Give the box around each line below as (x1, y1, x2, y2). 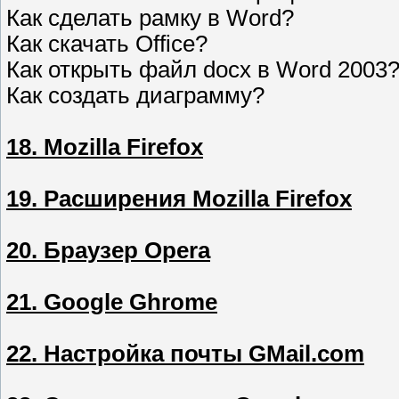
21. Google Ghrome (6, 289, 217, 315)
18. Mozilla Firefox (6, 134, 203, 160)
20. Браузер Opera (6, 238, 210, 264)
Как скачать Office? (6, 31, 208, 57)
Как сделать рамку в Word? (6, 5, 294, 31)
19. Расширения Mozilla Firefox (6, 186, 352, 212)
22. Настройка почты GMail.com (6, 341, 364, 367)
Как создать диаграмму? (6, 83, 265, 109)
